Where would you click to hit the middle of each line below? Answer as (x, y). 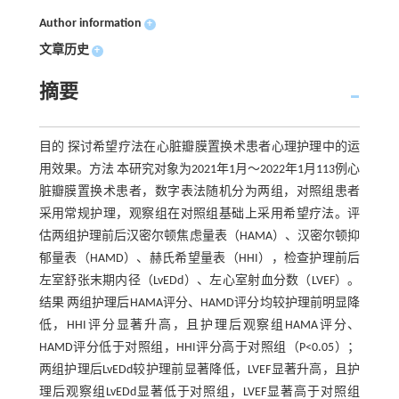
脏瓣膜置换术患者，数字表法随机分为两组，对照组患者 (199, 192)
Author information (90, 24)
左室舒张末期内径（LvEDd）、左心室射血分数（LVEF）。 (199, 281)
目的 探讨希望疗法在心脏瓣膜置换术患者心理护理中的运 (199, 147)
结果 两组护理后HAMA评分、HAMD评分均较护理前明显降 (199, 303)
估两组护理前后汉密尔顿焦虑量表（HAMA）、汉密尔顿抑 (199, 236)
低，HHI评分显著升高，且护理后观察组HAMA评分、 (199, 326)
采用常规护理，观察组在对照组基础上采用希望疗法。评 (199, 214)
